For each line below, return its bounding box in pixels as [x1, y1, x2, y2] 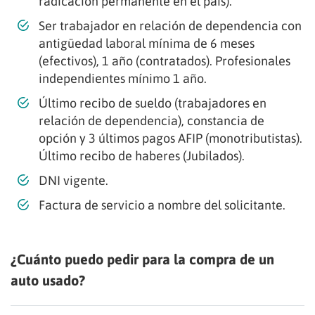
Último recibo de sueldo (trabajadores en [39, 95, 266, 110]
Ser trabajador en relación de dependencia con [39, 18, 302, 33]
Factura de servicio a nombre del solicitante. [39, 197, 285, 212]
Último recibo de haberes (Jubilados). [39, 148, 245, 163]
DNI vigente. [39, 172, 108, 188]
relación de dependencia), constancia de [39, 112, 264, 128]
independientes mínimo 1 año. [39, 70, 207, 86]
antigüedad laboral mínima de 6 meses [39, 35, 255, 51]
